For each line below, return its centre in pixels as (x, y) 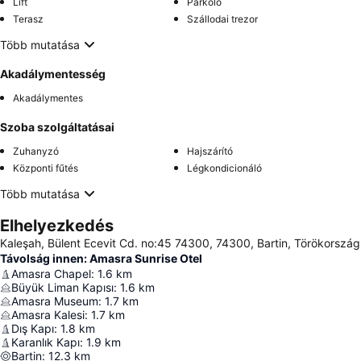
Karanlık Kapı (46, 342)
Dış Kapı (33, 328)
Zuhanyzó (36, 151)
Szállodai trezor (222, 19)
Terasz (28, 19)
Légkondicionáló (224, 168)
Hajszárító (210, 151)
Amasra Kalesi (48, 315)
